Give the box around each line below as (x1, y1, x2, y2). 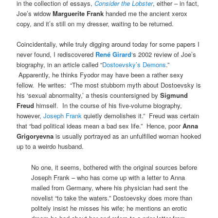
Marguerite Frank (53, 9, 104, 18)
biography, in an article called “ (17, 60, 103, 70)
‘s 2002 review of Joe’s (131, 50, 197, 59)
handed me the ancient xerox (104, 9, 188, 18)
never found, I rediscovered (17, 50, 96, 59)
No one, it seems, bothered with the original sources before (31, 162, 198, 172)
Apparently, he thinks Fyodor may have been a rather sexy (17, 70, 184, 80)
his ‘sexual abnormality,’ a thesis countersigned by (17, 91, 161, 100)
